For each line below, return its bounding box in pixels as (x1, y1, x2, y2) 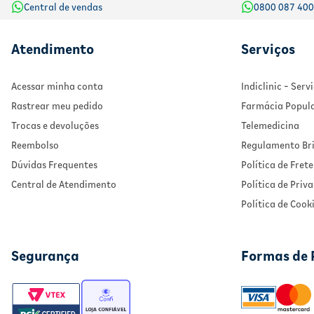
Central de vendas (24, 1, 102, 13)
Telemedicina (241, 120, 299, 132)
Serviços (241, 41, 295, 58)
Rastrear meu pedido (11, 100, 103, 112)
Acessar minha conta (11, 81, 103, 93)
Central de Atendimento (11, 179, 116, 191)
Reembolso (11, 139, 59, 151)
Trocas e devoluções (11, 120, 99, 132)
